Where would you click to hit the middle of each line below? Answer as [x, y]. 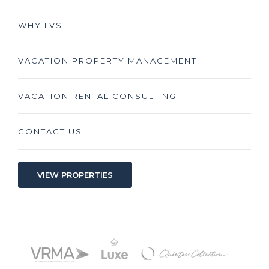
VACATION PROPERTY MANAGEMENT [107, 60]
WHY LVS [40, 25]
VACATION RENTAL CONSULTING [97, 96]
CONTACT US [50, 131]
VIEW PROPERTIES [75, 174]
